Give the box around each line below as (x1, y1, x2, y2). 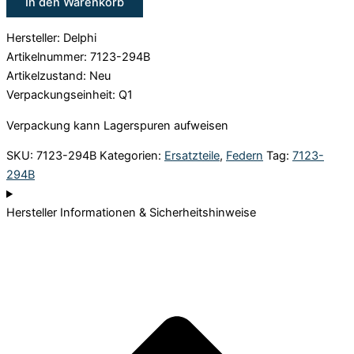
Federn (226, 149, 263, 164)
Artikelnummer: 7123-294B (6, 50, 150, 65)
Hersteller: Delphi (6, 31, 96, 46)
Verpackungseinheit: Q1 (6, 88, 133, 103)
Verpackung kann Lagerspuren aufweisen (6, 118, 228, 133)
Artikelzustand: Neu (6, 69, 111, 84)
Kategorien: (100, 149, 161, 164)
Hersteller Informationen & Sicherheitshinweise (6, 205, 256, 220)
